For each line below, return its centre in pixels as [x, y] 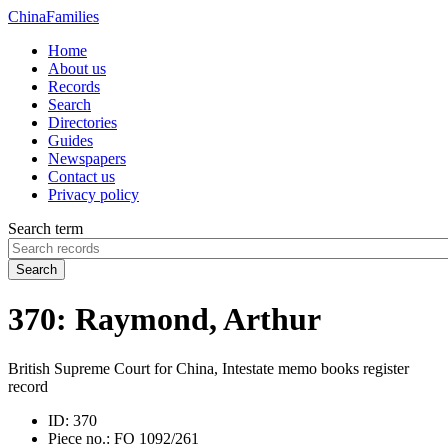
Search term [45, 228]
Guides [70, 140]
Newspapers [87, 158]
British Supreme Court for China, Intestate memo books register [208, 368]
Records [74, 86]
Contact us [81, 176]
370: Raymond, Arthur [164, 319]
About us [77, 68]
